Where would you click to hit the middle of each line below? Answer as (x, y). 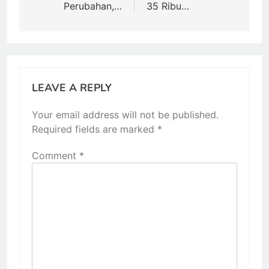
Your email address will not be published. (125, 114)
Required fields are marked (95, 129)
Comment (56, 155)
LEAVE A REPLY (72, 87)
